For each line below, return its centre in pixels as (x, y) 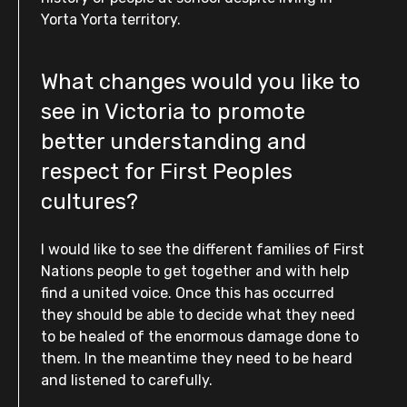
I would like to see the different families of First (203, 249)
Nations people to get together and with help (195, 271)
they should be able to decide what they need (198, 315)
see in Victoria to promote (173, 112)
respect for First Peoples (167, 172)
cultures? (89, 202)
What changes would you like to (201, 82)
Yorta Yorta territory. (111, 20)
